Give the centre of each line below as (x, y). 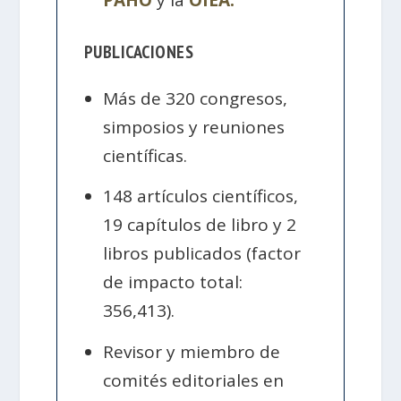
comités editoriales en (194, 380)
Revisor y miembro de (192, 351)
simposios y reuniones (194, 127)
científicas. (145, 156)
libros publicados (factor (202, 254)
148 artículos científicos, (201, 196)
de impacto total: (173, 282)
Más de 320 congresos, (196, 98)
